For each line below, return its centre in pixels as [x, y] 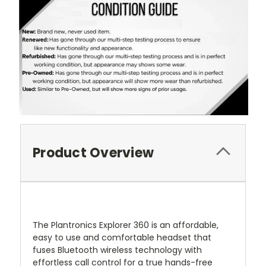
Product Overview [93, 153]
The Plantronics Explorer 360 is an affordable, [126, 225]
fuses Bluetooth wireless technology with [117, 250]
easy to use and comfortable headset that [122, 238]
